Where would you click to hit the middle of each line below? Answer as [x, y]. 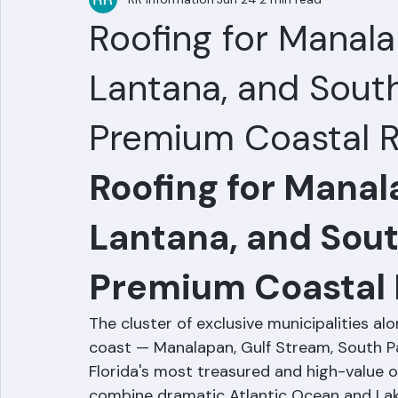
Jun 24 [237, 41]
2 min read [291, 41]
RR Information [171, 41]
